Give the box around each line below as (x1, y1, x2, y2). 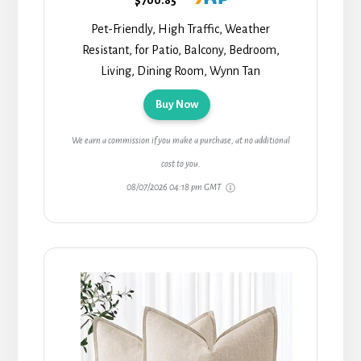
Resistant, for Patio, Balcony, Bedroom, (81, 43, 280, 56)
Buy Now (155, 98, 198, 110)
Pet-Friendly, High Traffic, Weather (91, 22, 270, 35)
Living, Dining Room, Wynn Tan (101, 64, 260, 77)
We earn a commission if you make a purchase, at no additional (71, 135, 290, 145)
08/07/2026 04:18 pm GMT (126, 181, 223, 192)
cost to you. (160, 158, 201, 168)
